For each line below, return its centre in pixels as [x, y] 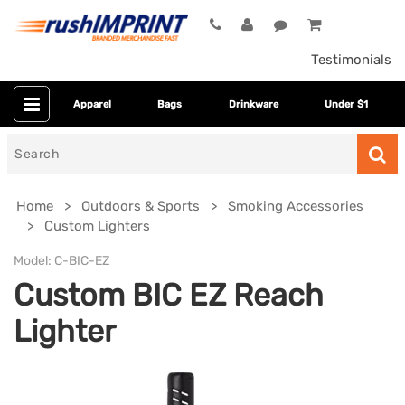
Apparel [92, 104]
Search [29, 144]
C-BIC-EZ [80, 261]
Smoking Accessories [296, 207]
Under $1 [347, 104]
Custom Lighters [97, 226]
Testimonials [351, 60]
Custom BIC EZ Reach [169, 296]
